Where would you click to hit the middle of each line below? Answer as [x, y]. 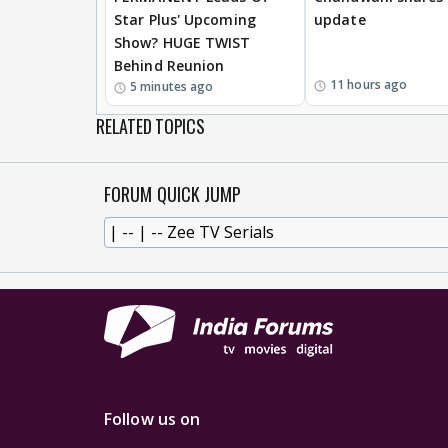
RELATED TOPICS [150, 125]
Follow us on [152, 418]
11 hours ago [369, 85]
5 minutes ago [172, 86]
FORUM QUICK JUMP [173, 193]
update [340, 19]
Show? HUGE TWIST [182, 42]
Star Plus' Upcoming [185, 19]
